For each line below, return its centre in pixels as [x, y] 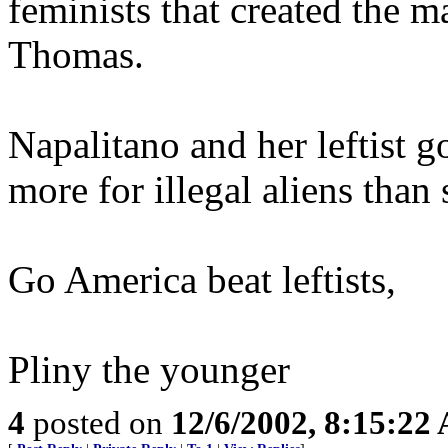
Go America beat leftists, [202, 279]
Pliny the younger [149, 369]
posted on [98, 422]
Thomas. [76, 54]
